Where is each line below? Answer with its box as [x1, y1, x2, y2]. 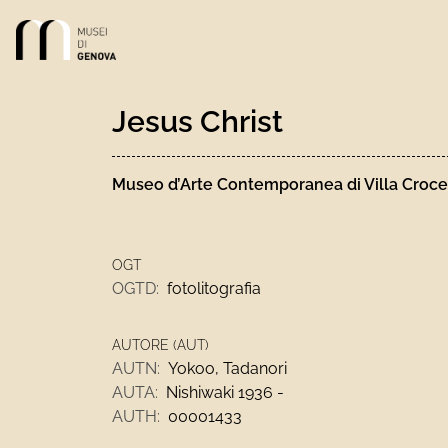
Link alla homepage [15, 21, 159, 40]
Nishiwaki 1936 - [166, 383, 284, 402]
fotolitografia [167, 279, 261, 298]
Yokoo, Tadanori [168, 359, 287, 378]
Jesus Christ [112, 104, 283, 139]
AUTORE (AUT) [112, 337, 209, 353]
